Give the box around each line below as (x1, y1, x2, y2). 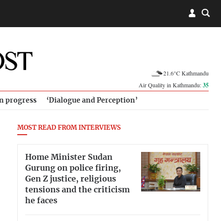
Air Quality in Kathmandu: (139, 81, 203, 89)
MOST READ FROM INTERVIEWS (17, 125, 121, 131)
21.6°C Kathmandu (163, 69, 209, 77)
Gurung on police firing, (25, 164, 121, 172)
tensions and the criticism (25, 185, 130, 194)
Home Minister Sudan (25, 153, 112, 161)
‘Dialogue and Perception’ (46, 97, 138, 104)
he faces (25, 196, 57, 205)
